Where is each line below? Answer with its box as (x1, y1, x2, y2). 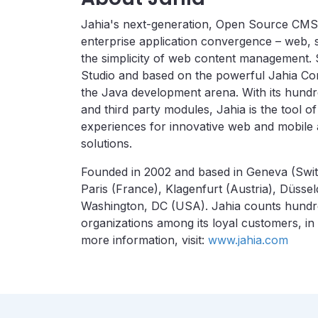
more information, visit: (81, 233, 208, 247)
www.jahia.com (208, 233, 288, 247)
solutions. (81, 136, 132, 150)
